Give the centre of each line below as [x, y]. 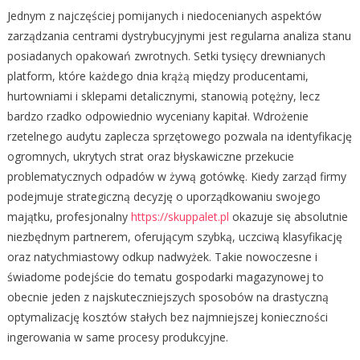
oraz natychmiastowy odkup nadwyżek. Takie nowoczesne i [162, 256]
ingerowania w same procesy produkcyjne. [117, 337]
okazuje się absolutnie [288, 216]
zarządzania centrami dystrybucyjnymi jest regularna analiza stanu [179, 35]
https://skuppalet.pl [180, 216]
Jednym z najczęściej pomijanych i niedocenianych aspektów [164, 15]
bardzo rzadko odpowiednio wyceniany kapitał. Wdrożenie [157, 116]
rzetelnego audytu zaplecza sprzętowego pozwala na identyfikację [179, 136]
